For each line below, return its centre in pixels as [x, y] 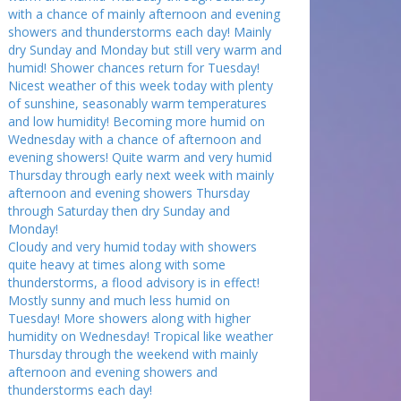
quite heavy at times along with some [117, 264]
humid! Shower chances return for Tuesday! [134, 68]
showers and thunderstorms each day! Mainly [140, 32]
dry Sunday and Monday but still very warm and [145, 50]
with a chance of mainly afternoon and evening [145, 14]
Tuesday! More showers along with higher [130, 318]
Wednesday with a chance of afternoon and [135, 139]
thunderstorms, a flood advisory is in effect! [134, 282]
